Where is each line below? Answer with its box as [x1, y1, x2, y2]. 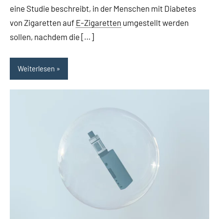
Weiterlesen [18, 64, 55, 73]
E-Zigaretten [76, 17, 121, 27]
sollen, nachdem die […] [10, 31, 94, 42]
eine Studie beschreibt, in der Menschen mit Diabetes [10, 3, 196, 13]
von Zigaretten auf [10, 17, 76, 27]
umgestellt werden [121, 17, 189, 27]
